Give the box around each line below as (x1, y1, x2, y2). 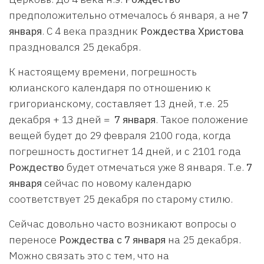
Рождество (9, 160, 64, 174)
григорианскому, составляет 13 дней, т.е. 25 (9, 97, 229, 110)
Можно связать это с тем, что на (9, 249, 169, 262)
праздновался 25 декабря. (9, 40, 141, 54)
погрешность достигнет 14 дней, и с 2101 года (9, 144, 241, 158)
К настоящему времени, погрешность (9, 65, 197, 78)
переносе (9, 233, 59, 246)
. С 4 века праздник (42, 24, 140, 38)
